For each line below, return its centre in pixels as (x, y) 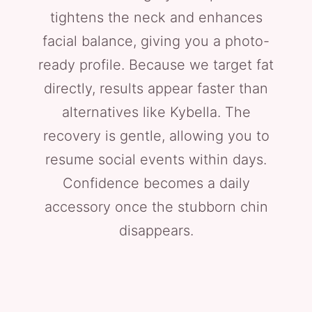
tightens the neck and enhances (156, 17)
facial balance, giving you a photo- (156, 41)
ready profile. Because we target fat (156, 65)
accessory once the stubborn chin (156, 207)
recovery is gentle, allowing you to (156, 136)
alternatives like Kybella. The (156, 112)
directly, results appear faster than (156, 88)
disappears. (156, 231)
